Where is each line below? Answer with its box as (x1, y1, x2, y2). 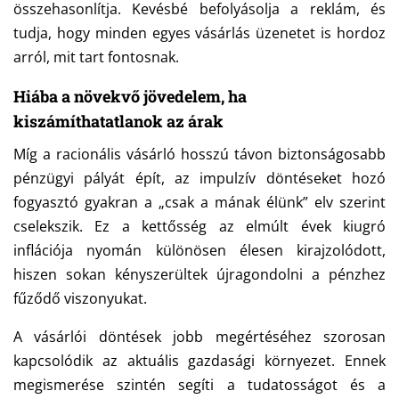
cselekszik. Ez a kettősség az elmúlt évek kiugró (13, 216, 386, 236)
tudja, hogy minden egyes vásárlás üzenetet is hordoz (13, 23, 386, 43)
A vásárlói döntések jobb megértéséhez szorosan (13, 327, 386, 346)
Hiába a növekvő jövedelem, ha (13, 85, 247, 107)
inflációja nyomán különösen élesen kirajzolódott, (13, 240, 386, 260)
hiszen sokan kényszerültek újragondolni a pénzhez (13, 265, 386, 284)
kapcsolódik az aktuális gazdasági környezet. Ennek (13, 351, 386, 370)
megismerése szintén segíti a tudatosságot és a (13, 375, 386, 395)
